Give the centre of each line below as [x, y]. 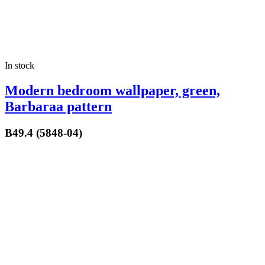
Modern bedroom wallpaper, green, [112, 90]
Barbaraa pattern [58, 106]
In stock [20, 65]
